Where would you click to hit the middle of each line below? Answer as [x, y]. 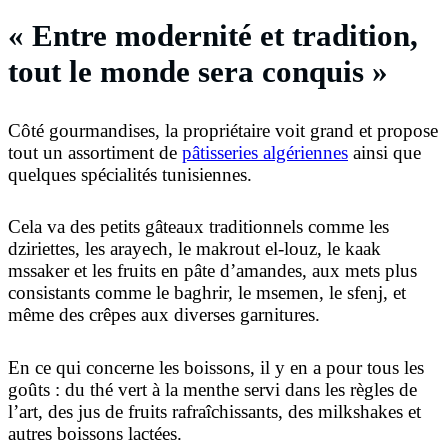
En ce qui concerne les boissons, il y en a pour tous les [216, 367]
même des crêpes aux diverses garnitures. [164, 315]
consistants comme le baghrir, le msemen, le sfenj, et [207, 293]
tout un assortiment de [95, 152]
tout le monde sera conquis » [198, 71]
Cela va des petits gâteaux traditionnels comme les [198, 227]
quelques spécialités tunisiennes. [130, 174]
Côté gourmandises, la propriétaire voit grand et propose [223, 130]
